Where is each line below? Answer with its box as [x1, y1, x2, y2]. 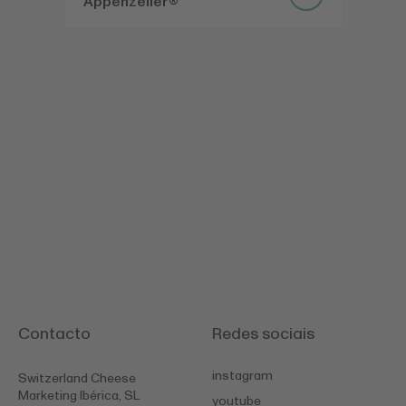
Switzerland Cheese [18, 370, 136, 388]
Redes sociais [212, 323, 314, 346]
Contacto [18, 323, 91, 346]
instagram [212, 366, 273, 384]
